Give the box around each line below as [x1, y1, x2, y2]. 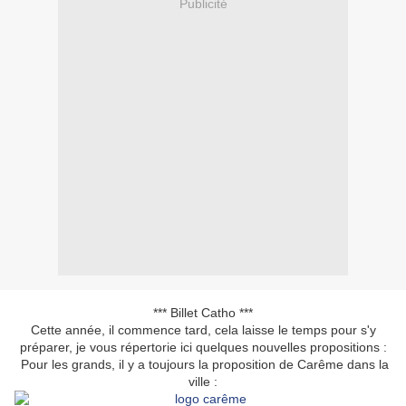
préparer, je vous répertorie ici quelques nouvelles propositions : [19, 340, 387, 355]
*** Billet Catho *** [153, 305, 253, 321]
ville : [188, 374, 217, 390]
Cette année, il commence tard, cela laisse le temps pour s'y [30, 323, 376, 338]
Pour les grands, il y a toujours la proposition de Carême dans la [17, 357, 389, 372]
